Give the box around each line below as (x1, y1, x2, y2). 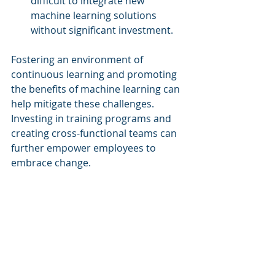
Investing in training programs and (11, 111, 174, 125)
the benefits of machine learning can (11, 82, 182, 96)
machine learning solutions (31, 8, 159, 22)
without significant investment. (31, 23, 173, 37)
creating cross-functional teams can (11, 126, 179, 140)
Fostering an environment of (11, 52, 145, 66)
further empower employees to (11, 141, 158, 155)
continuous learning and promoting (11, 67, 179, 81)
